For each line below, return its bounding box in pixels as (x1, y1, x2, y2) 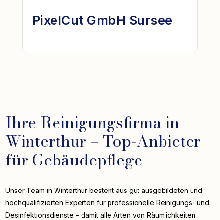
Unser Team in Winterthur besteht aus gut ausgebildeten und (5, 186, 203, 194)
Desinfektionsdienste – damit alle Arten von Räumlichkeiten (5, 210, 196, 219)
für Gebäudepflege (5, 147, 143, 172)
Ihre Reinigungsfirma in (5, 110, 180, 135)
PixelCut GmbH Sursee (32, 12, 173, 27)
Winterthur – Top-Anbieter (5, 129, 201, 153)
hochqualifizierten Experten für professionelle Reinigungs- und (5, 198, 210, 207)
